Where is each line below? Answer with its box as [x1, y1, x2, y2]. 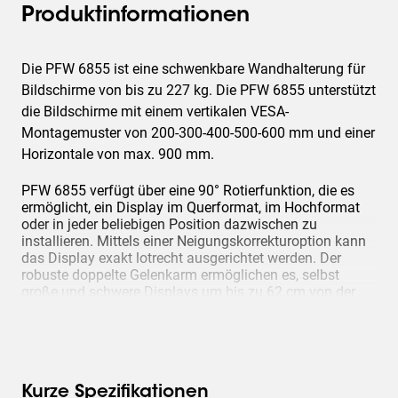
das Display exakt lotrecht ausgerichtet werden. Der [21, 250, 341, 267]
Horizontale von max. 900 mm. [21, 146, 214, 163]
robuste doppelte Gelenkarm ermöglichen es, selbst [21, 267, 339, 283]
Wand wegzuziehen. [21, 300, 147, 317]
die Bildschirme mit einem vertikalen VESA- [21, 103, 289, 120]
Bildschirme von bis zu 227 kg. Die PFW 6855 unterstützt [21, 82, 376, 99]
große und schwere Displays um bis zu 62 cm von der [21, 283, 355, 300]
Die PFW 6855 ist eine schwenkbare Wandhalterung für [21, 60, 365, 77]
